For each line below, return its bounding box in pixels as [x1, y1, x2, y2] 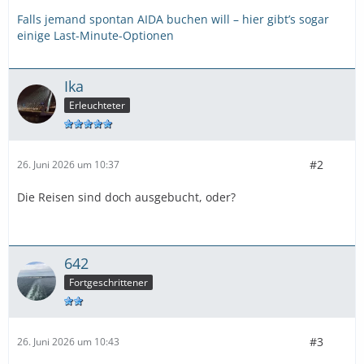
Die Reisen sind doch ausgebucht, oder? [17, 188, 236, 205]
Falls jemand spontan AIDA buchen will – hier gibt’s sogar [17, 11, 329, 27]
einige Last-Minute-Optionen [17, 28, 174, 43]
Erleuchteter [69, 97, 125, 112]
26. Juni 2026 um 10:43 [17, 335, 119, 349]
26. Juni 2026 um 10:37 [17, 158, 119, 172]
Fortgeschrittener [69, 275, 148, 289]
